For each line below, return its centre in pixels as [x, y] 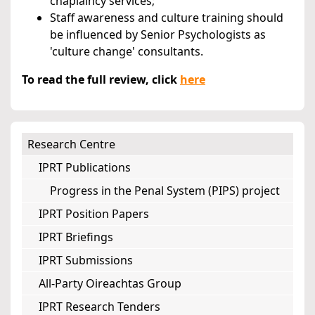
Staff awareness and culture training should [167, 18]
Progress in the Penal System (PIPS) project [165, 191]
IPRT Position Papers [94, 214]
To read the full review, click [101, 80]
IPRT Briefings [76, 237]
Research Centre [71, 144]
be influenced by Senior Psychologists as [158, 35]
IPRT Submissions [86, 261]
